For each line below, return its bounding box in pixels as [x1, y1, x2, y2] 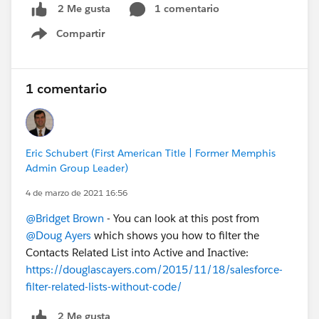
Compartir [56, 26, 105, 40]
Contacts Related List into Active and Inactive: [26, 245, 249, 259]
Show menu [48, 34, 105, 48]
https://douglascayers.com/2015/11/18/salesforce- [26, 262, 283, 276]
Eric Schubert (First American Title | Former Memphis [26, 146, 276, 159]
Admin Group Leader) [26, 161, 128, 174]
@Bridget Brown [26, 211, 104, 225]
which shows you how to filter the [91, 228, 259, 242]
